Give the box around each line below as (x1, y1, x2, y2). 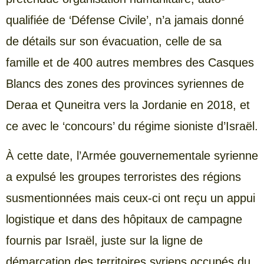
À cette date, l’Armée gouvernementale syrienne (6, 149, 258, 163)
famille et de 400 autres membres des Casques (6, 55, 254, 69)
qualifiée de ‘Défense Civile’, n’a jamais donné (6, 13, 244, 27)
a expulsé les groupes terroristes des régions (6, 170, 241, 184)
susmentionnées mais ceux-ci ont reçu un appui (6, 192, 255, 205)
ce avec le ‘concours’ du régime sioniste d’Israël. (6, 119, 258, 133)
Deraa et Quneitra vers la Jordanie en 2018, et (6, 98, 250, 111)
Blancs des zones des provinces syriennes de (6, 77, 244, 90)
